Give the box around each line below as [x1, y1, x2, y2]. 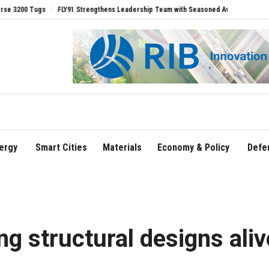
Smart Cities [35, 142, 87, 154]
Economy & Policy [157, 142, 229, 154]
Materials [102, 142, 142, 154]
